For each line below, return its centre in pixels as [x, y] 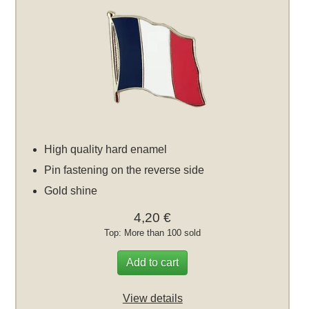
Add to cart [153, 263]
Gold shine [71, 191]
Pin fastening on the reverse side [124, 170]
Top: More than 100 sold [153, 233]
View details [152, 299]
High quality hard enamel [106, 150]
